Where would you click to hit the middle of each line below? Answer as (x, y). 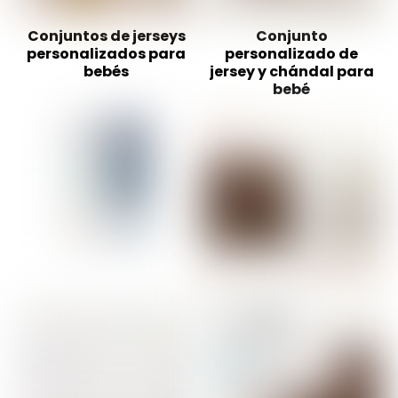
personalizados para (107, 53)
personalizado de (291, 53)
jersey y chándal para (291, 71)
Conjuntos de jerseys (106, 36)
